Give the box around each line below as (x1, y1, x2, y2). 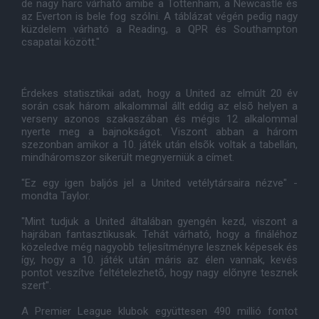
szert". (21, 279, 51, 292)
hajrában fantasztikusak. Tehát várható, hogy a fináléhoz (21, 228, 298, 241)
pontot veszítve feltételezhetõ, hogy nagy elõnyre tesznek (21, 266, 298, 279)
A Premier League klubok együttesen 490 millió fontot (21, 305, 298, 318)
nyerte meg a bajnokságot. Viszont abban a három (21, 125, 298, 138)
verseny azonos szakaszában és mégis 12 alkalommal (21, 113, 298, 125)
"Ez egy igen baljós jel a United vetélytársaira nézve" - (21, 177, 298, 189)
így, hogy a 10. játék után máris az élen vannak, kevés (21, 253, 298, 266)
